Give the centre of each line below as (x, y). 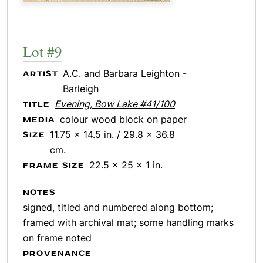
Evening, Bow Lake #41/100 (115, 104)
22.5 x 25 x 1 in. (126, 165)
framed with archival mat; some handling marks (128, 222)
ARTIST (41, 74)
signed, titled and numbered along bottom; (118, 207)
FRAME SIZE (54, 166)
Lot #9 (43, 51)
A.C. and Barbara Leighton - (125, 73)
